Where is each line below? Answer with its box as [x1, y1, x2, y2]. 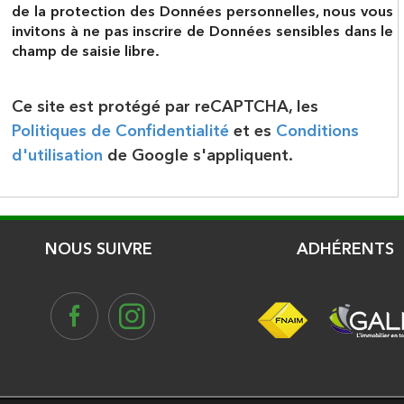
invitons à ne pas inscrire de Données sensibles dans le [12, 25, 394, 40]
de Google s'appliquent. [103, 148, 294, 164]
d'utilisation [12, 148, 104, 164]
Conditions [276, 124, 360, 140]
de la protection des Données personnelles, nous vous [12, 5, 394, 20]
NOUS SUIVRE [45, 242, 153, 258]
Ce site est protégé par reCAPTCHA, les [12, 99, 319, 115]
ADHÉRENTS [296, 242, 394, 258]
